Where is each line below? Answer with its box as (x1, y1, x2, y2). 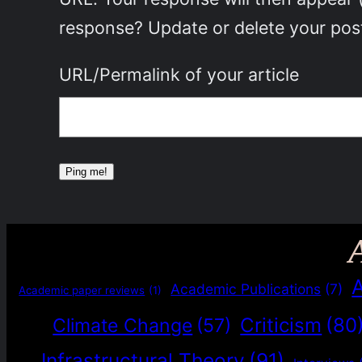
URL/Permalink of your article (58, 63, 299, 85)
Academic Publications (170, 280, 322, 297)
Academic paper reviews (19, 283, 145, 297)
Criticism (240, 313, 322, 337)
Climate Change (53, 314, 193, 337)
